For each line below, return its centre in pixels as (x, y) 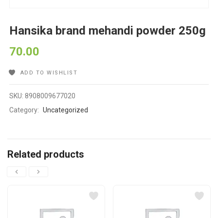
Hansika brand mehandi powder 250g (108, 31)
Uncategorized (66, 110)
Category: (25, 110)
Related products (46, 154)
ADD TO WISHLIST (49, 73)
